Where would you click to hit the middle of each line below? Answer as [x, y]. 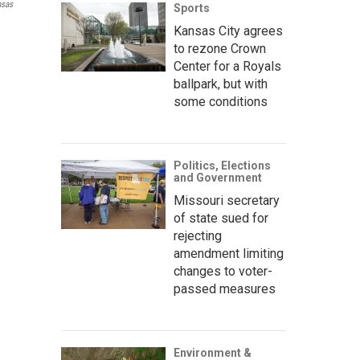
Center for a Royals [227, 66]
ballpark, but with [221, 84]
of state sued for [221, 218]
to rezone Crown [220, 49]
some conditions [221, 102]
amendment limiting [229, 254]
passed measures [225, 289]
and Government [218, 178]
